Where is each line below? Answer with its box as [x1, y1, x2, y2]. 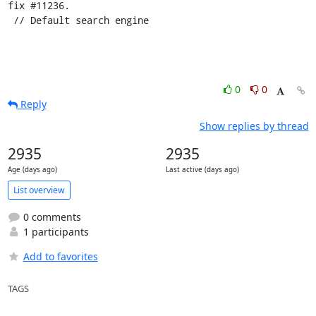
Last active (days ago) [165, 165, 239, 174]
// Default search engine [13, 13, 149, 27]
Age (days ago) [7, 165, 57, 174]
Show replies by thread [199, 119, 309, 133]
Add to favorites [23, 250, 98, 263]
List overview [13, 183, 65, 196]
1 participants [20, 225, 89, 238]
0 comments [20, 210, 81, 224]
